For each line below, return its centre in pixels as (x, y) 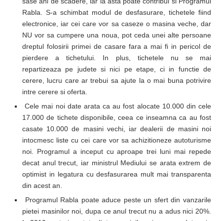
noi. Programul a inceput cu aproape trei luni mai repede (117, 151)
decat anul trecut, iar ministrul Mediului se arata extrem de (117, 163)
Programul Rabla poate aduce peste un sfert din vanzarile (117, 200)
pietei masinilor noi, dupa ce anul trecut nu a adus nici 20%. (117, 211)
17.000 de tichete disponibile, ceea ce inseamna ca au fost (117, 117)
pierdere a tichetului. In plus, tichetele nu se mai (117, 57)
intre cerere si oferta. (55, 92)
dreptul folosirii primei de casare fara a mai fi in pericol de (117, 46)
